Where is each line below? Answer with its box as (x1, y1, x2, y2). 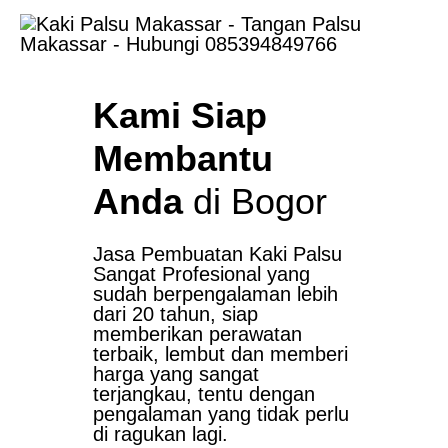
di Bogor (182, 180, 327, 222)
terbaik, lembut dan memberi (92, 342, 348, 365)
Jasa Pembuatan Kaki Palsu (92, 242, 342, 265)
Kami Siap (92, 94, 267, 136)
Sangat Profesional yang (92, 262, 310, 285)
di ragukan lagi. (92, 422, 228, 445)
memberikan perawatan (92, 322, 302, 345)
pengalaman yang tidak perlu (92, 402, 349, 425)
